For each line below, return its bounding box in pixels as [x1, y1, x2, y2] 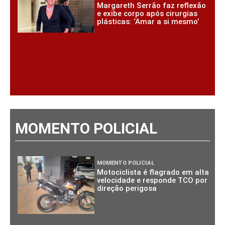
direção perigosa [97, 184, 157, 193]
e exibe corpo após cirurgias [97, 9, 198, 18]
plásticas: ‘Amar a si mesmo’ [97, 17, 199, 26]
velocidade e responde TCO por [97, 176, 208, 185]
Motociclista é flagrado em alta [97, 168, 209, 177]
